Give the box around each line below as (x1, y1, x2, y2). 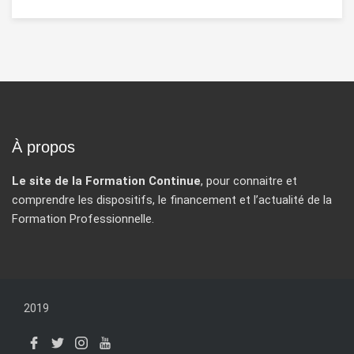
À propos (12, 138, 75, 156)
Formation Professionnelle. (12, 212, 154, 226)
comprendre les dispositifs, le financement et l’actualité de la (12, 193, 332, 207)
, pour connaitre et (201, 174, 297, 188)
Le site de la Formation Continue (12, 174, 201, 188)
